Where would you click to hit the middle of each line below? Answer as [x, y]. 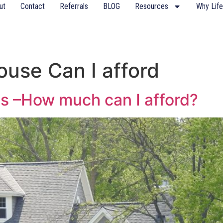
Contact [33, 6]
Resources [152, 6]
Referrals [74, 6]
